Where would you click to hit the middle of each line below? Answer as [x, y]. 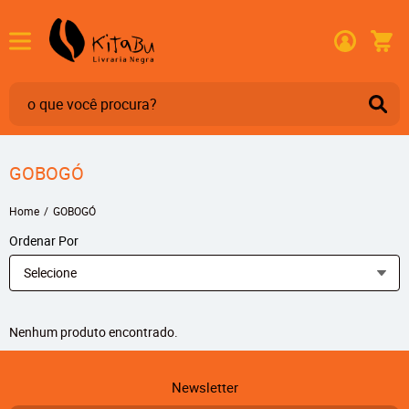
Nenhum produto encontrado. [94, 332]
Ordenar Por [44, 241]
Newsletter [204, 387]
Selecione [50, 273]
